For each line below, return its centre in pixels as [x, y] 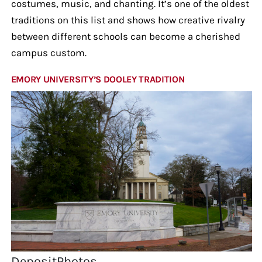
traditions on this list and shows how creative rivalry [128, 20]
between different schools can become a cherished [125, 36]
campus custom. [49, 52]
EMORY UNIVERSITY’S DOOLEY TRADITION [98, 79]
